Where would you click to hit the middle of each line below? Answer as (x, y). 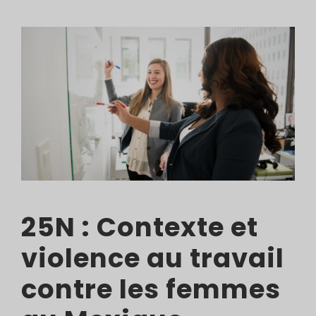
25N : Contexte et (140, 227)
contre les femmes (151, 289)
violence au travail (153, 258)
